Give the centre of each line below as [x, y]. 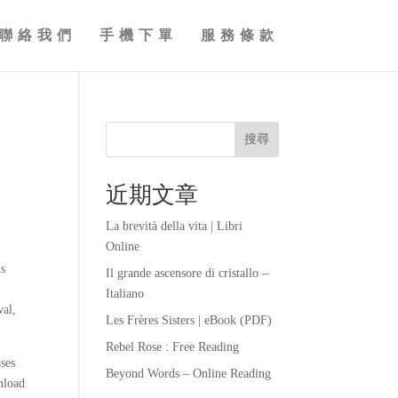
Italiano [125, 294]
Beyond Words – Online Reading [189, 374]
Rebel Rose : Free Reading [173, 347]
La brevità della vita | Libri [175, 226]
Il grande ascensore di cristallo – [187, 273]
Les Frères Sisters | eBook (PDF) [189, 320]
